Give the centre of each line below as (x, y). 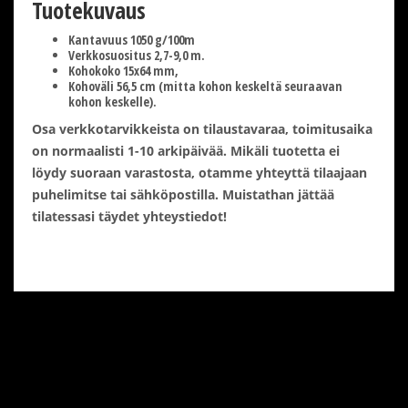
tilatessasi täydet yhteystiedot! (129, 216)
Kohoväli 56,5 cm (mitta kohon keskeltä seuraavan (205, 86)
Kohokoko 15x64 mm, (123, 70)
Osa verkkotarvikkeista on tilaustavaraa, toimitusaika (202, 128)
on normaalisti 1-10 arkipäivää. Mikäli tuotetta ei (186, 150)
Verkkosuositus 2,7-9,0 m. (137, 55)
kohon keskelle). (112, 101)
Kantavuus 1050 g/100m (132, 39)
